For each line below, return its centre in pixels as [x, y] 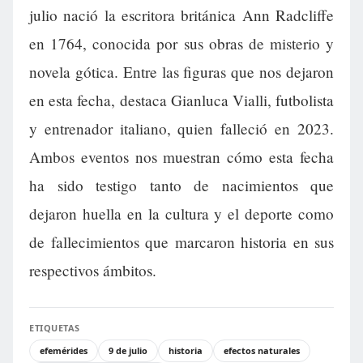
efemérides [64, 351]
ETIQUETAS [55, 328]
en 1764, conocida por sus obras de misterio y [181, 44]
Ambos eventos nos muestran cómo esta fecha [181, 157]
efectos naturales [262, 351]
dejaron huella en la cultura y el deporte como [181, 214]
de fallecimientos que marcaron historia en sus [181, 242]
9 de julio [128, 351]
